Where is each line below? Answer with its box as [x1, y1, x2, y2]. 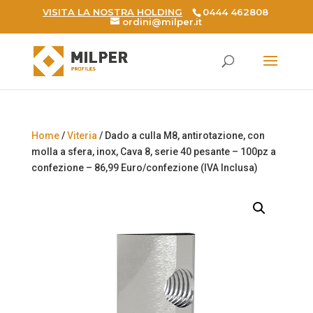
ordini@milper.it [122, 15, 203, 27]
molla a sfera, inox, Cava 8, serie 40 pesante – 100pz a [31, 146, 276, 157]
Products [6, 38, 49, 50]
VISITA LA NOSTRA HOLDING [42, 6, 182, 17]
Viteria [66, 130, 97, 141]
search [6, 48, 38, 60]
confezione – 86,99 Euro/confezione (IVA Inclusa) [31, 162, 258, 173]
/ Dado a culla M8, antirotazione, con [96, 130, 265, 141]
